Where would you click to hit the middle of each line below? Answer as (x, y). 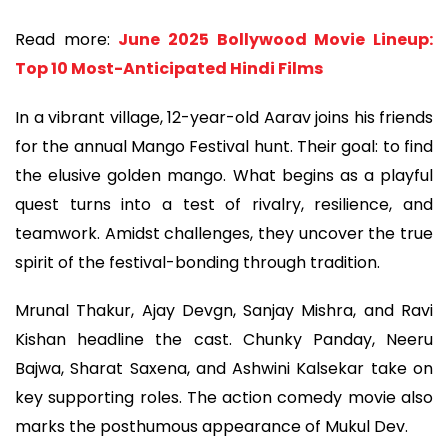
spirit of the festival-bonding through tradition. (197, 262)
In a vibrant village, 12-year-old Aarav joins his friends (224, 117)
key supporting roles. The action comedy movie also (224, 398)
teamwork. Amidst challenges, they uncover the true (224, 233)
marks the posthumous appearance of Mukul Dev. (211, 427)
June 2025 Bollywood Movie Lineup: (276, 40)
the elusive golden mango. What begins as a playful (224, 175)
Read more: (67, 40)
